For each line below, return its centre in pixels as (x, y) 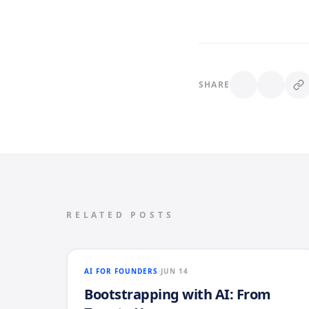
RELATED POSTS (120, 215)
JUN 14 (175, 271)
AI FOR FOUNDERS (121, 271)
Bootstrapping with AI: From (178, 294)
